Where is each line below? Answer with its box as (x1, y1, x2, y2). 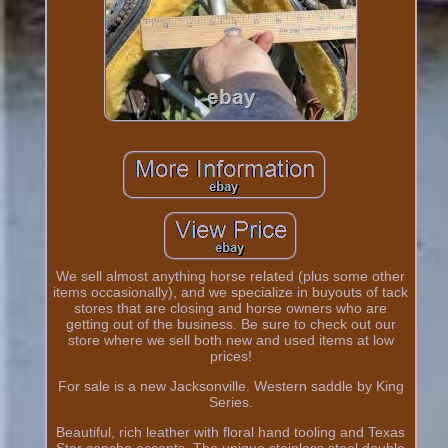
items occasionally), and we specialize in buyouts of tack (53, 283, 409, 300)
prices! (209, 347, 252, 364)
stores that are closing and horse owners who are (74, 299, 388, 316)
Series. (208, 393, 253, 410)
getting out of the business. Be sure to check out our (65, 315, 396, 332)
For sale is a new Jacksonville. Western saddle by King (57, 377, 404, 394)
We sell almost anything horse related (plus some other (56, 267, 406, 284)
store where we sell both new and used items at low (67, 331, 394, 348)
